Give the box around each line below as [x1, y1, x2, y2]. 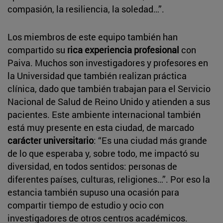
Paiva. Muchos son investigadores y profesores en [7, 56, 208, 69]
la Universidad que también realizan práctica [7, 69, 187, 82]
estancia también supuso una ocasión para [7, 186, 179, 198]
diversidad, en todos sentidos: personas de [7, 160, 177, 172]
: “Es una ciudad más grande [94, 134, 207, 146]
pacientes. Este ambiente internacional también [7, 108, 201, 120]
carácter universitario [7, 134, 94, 146]
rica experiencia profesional [67, 43, 179, 56]
